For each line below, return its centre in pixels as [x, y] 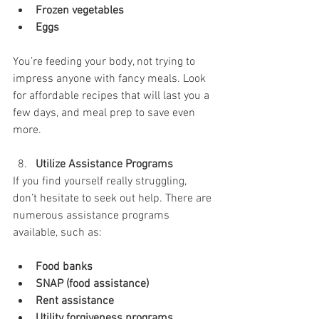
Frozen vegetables [80, 10]
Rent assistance [75, 301]
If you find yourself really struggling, [101, 181]
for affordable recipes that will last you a [113, 96]
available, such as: [57, 232]
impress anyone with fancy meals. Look [111, 79]
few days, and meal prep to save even [105, 113]
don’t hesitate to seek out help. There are [114, 198]
